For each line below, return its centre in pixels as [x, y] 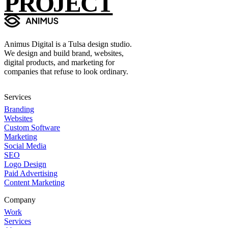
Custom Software [32, 127]
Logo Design [25, 164]
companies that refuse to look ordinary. [66, 71]
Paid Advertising [31, 173]
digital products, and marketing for [59, 62]
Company [20, 199]
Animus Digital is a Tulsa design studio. [68, 44]
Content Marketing [34, 182]
